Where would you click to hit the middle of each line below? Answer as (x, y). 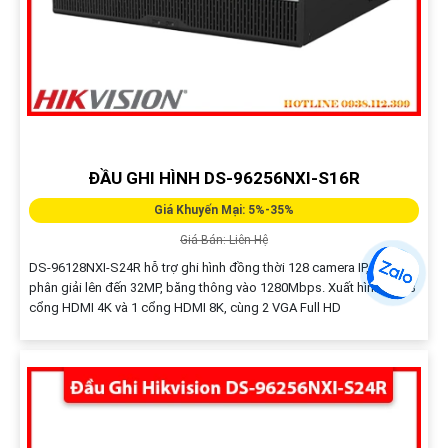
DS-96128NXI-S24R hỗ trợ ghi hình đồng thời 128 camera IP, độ (208, 267)
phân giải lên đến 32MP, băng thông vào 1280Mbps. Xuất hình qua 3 (222, 287)
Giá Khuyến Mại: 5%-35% (224, 209)
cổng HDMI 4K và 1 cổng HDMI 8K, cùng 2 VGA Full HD (184, 307)
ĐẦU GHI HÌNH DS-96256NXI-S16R (224, 177)
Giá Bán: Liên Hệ (224, 239)
